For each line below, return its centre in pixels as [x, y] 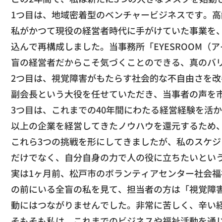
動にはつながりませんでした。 [73, 205]
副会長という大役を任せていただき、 [87, 94]
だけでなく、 [38, 157]
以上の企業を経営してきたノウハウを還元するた [109, 125]
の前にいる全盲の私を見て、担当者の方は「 [100, 189]
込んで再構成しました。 [60, 46]
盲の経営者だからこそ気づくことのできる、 [100, 62]
